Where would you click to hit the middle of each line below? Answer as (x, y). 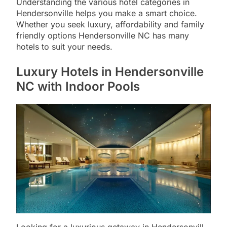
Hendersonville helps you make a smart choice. (107, 13)
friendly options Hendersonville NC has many (103, 36)
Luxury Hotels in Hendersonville (110, 72)
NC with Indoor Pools (78, 87)
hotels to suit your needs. (64, 47)
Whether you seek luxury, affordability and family (110, 25)
